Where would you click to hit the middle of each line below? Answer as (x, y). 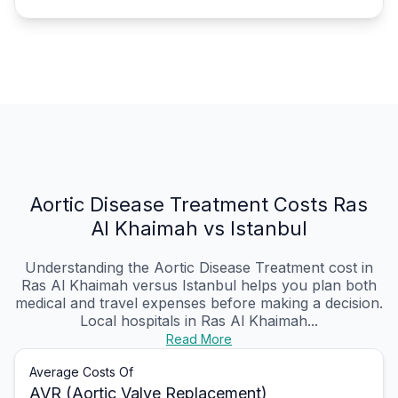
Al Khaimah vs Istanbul (199, 229)
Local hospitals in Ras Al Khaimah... (199, 321)
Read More (199, 339)
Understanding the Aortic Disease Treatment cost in (199, 268)
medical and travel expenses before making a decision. (199, 303)
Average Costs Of (81, 372)
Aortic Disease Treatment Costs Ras (199, 205)
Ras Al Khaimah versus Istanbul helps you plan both (199, 286)
